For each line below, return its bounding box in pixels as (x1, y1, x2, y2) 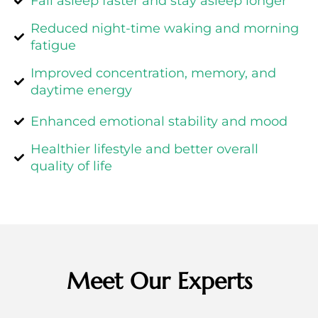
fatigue (30, 38, 76, 54)
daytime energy (30, 82, 132, 99)
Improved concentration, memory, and (30, 65, 276, 82)
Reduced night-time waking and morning (30, 21, 299, 37)
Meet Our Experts (66, 267, 252, 296)
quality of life (30, 158, 112, 175)
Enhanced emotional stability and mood (30, 114, 287, 130)
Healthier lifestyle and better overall (30, 141, 258, 158)
